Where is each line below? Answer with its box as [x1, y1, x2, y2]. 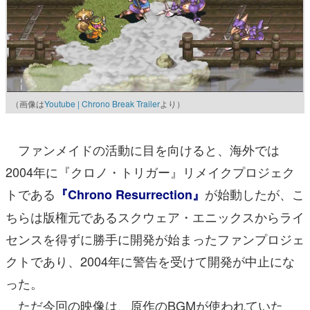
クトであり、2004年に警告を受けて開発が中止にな [6, 252, 295, 271]
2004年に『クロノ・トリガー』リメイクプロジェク [6, 163, 295, 181]
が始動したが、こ [205, 185, 304, 203]
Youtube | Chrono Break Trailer [44, 98, 160, 110]
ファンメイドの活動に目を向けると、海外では [6, 140, 280, 159]
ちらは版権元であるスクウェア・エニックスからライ [6, 208, 304, 226]
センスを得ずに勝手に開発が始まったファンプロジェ [6, 230, 304, 248]
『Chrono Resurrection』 [55, 185, 205, 204]
